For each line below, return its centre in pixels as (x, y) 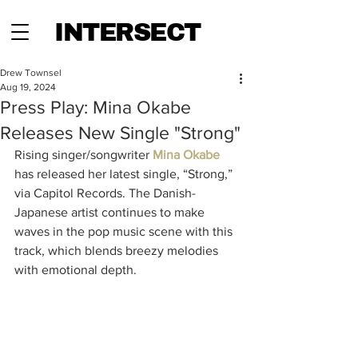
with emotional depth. (76, 270)
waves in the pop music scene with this (125, 231)
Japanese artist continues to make (111, 212)
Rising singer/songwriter (84, 155)
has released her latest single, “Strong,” (125, 174)
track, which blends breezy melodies (118, 251)
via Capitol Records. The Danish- (105, 193)
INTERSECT (127, 33)
